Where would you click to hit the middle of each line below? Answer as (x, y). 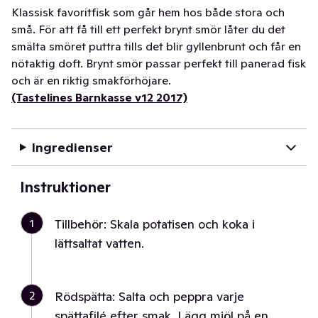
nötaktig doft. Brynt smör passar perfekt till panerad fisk (159, 63)
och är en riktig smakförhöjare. (91, 80)
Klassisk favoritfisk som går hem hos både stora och (148, 12)
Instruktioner (65, 187)
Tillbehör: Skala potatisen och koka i (155, 224)
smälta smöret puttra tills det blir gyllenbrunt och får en (156, 46)
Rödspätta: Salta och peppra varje (149, 296)
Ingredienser (72, 147)
